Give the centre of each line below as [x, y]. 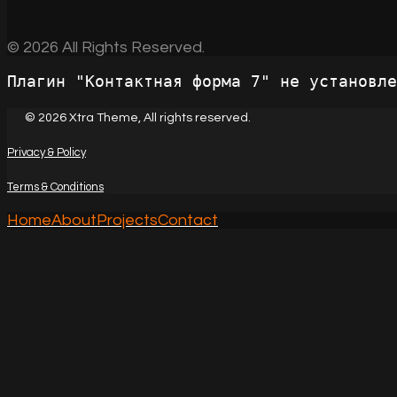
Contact [188, 220]
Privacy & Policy [47, 152]
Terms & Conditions [55, 187]
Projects [127, 220]
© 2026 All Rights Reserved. [106, 47]
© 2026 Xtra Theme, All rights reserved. [138, 118]
